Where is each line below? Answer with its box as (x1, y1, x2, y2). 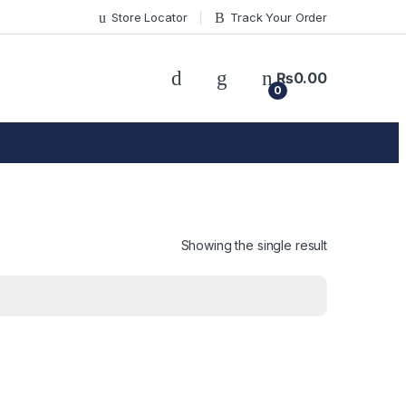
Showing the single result (180, 237, 327, 253)
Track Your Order (230, 9, 327, 24)
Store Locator (111, 9, 188, 24)
